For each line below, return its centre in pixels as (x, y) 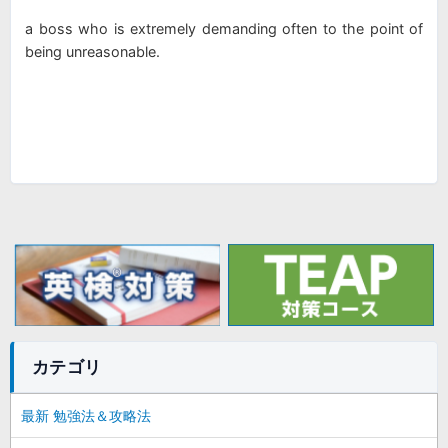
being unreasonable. (92, 52)
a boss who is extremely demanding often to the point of (224, 29)
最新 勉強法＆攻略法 (86, 415)
